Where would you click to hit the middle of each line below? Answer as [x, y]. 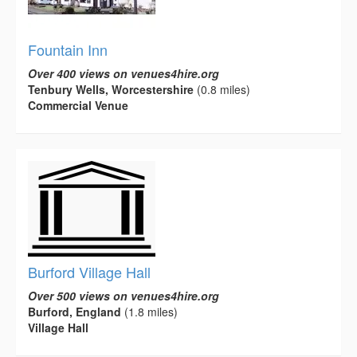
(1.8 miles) [149, 312]
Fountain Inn [68, 50]
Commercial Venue [78, 106]
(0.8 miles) [222, 90]
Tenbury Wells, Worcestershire [111, 90]
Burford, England [75, 312]
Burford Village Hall [89, 272]
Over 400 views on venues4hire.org [124, 74]
